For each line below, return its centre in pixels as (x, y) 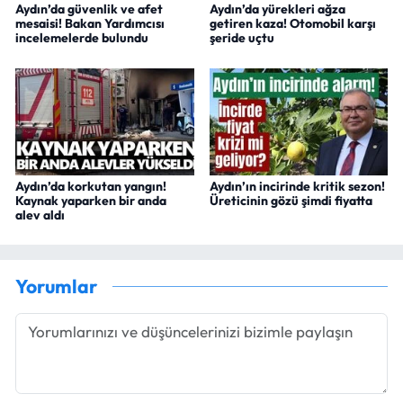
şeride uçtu (242, 38)
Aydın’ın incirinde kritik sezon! (297, 186)
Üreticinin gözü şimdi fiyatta (291, 200)
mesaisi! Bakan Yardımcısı (90, 24)
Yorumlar (56, 287)
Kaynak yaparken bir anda (91, 200)
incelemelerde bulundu (82, 38)
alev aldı (40, 215)
